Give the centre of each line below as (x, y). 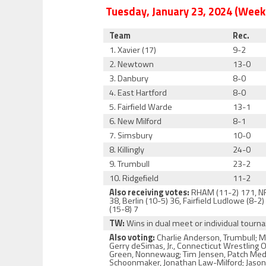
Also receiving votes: (150, 192)
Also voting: (132, 237)
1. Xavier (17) (133, 50)
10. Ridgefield (134, 178)
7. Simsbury (131, 135)
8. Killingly (127, 150)
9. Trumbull (130, 164)
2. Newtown (132, 64)
